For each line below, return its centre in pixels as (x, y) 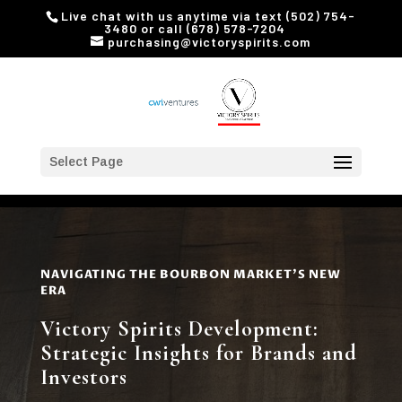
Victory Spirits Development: (179, 328)
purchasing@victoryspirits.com (210, 41)
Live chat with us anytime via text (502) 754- (209, 15)
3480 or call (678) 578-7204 (195, 28)
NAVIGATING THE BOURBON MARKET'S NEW (190, 274)
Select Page (86, 162)
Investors (83, 377)
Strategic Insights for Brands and (198, 353)
